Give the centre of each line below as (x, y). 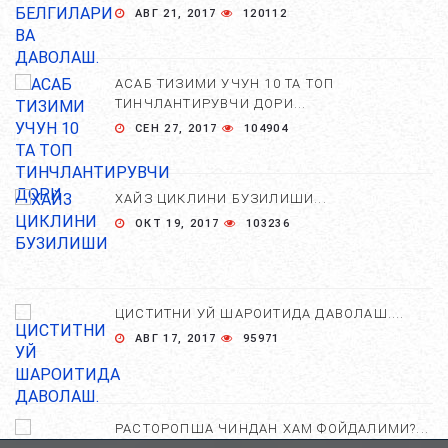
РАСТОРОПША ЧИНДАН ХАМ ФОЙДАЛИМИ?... (272, 428)
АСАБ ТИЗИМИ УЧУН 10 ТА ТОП (225, 83)
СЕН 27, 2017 (176, 128)
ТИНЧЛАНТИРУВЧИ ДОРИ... (211, 103)
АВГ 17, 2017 (176, 338)
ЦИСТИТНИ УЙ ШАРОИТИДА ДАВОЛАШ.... (260, 313)
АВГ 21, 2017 (176, 13)
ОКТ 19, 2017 (177, 223)
